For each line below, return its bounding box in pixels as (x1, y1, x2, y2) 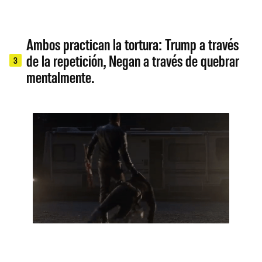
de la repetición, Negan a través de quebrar (26, 51, 240, 70)
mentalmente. (26, 67, 95, 87)
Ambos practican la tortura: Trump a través (26, 35, 239, 54)
